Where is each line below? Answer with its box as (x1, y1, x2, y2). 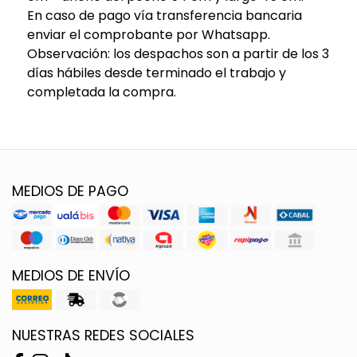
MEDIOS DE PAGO (12, 181, 128, 201)
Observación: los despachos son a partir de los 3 (26, 44, 329, 63)
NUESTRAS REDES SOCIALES (12, 325, 194, 345)
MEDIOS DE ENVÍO (12, 265, 130, 285)
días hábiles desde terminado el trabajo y (26, 63, 286, 82)
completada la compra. (26, 82, 176, 101)
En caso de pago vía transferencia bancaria (26, 6, 302, 25)
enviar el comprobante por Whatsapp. (26, 25, 270, 44)
